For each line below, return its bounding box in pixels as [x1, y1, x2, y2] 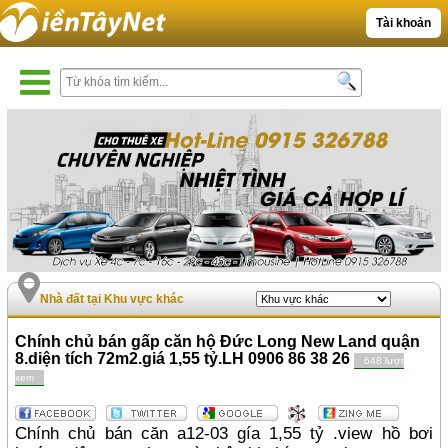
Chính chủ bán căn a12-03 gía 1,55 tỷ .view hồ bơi [15, 423, 433, 444]
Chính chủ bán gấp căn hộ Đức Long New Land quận [15, 333, 421, 351]
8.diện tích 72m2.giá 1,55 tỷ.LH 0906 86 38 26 [15, 350, 355, 368]
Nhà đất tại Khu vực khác [40, 292, 185, 307]
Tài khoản [375, 16, 431, 30]
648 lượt [364, 355, 405, 367]
